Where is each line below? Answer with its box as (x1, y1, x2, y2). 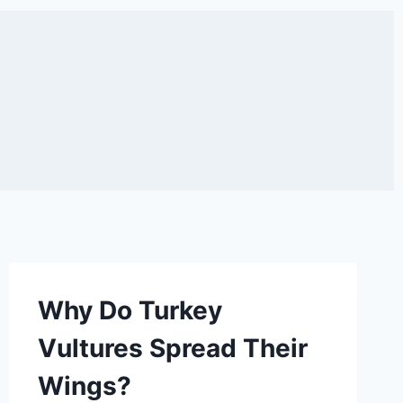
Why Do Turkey (37, 295, 222, 326)
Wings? (37, 371, 131, 401)
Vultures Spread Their (37, 333, 308, 363)
